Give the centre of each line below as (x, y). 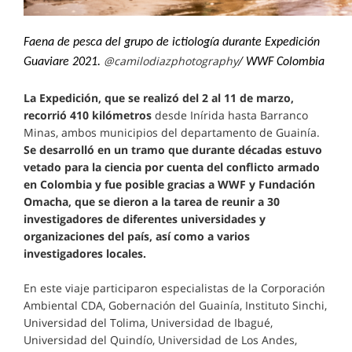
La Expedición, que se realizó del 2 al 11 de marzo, (159, 97)
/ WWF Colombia (281, 62)
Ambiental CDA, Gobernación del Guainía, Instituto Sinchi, (175, 305)
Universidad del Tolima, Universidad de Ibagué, (148, 322)
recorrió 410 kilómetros (88, 115)
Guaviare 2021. (64, 62)
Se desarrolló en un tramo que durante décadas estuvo (173, 149)
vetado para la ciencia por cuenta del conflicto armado (172, 167)
